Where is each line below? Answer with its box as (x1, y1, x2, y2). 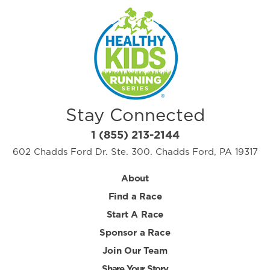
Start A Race (106, 210, 164, 220)
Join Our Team (102, 246, 168, 256)
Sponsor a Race (99, 228, 171, 238)
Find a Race (108, 192, 162, 202)
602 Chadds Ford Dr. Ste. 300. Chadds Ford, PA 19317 (12, 148, 258, 157)
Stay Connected (65, 107, 205, 125)
